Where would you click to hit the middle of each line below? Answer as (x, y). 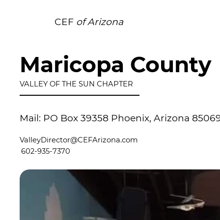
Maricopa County (116, 65)
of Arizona (99, 22)
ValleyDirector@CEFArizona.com (79, 140)
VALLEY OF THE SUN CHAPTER (77, 84)
